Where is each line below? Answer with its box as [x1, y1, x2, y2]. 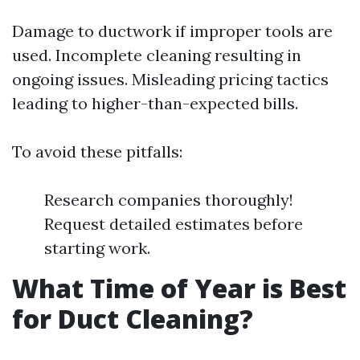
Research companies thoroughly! [44, 190, 293, 211]
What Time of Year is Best [12, 271, 346, 306]
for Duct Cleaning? [12, 301, 253, 337]
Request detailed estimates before [44, 214, 303, 235]
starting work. [44, 238, 150, 259]
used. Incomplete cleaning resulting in [12, 45, 301, 66]
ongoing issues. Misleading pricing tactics [12, 69, 329, 90]
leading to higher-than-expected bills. [12, 93, 298, 114]
